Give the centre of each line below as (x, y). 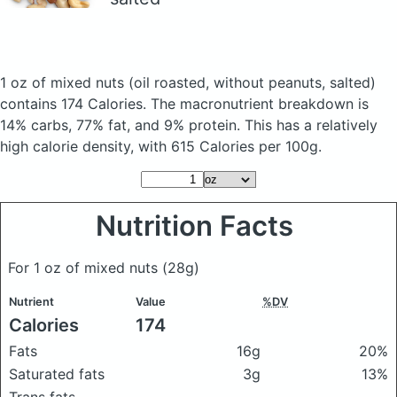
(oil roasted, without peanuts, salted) (252, 82)
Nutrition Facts (198, 226)
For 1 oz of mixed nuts (85, 268)
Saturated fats (57, 374)
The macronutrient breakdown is (260, 104)
